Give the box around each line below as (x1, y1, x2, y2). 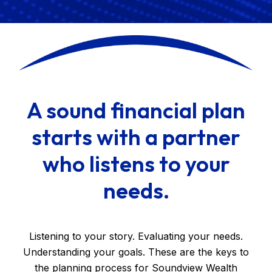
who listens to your (42, 149, 230, 177)
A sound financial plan (27, 96, 245, 124)
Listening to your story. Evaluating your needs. (29, 229, 243, 242)
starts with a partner (32, 123, 240, 151)
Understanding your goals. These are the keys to (23, 245, 249, 258)
